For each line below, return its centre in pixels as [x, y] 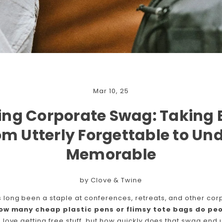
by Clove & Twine [111, 180]
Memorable [111, 155]
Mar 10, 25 [111, 91]
